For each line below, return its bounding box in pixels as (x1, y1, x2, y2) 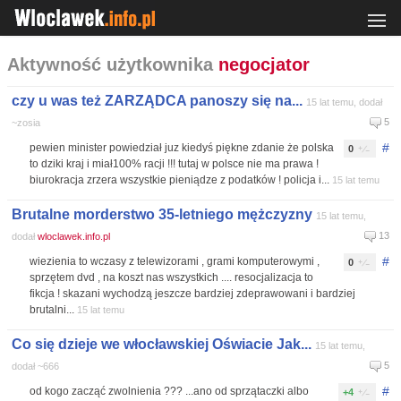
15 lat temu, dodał (306, 97, 382, 107)
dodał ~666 (12, 361, 59, 371)
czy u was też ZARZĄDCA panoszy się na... (12, 93, 303, 108)
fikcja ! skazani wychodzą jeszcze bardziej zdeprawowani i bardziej (30, 287, 355, 300)
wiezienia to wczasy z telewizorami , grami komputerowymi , (30, 255, 320, 268)
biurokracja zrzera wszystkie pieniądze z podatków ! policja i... (30, 174, 332, 186)
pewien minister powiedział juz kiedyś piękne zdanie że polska (30, 141, 334, 154)
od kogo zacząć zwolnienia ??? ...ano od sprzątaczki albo (30, 385, 309, 397)
